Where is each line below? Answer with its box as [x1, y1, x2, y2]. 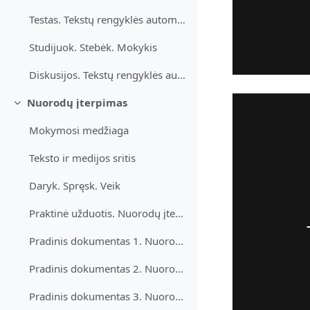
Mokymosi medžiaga [29, 123, 129, 138]
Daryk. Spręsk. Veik [29, 179, 121, 193]
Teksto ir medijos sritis [29, 151, 136, 165]
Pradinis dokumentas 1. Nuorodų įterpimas [175, 234, 184, 248]
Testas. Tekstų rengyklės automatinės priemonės [177, 12, 186, 27]
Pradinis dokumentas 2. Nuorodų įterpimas [175, 262, 184, 276]
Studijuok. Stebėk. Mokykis [29, 40, 158, 55]
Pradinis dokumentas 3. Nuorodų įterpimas [175, 289, 184, 304]
